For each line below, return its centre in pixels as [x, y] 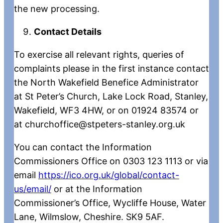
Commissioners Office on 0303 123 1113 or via [111, 161]
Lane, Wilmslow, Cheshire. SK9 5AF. [89, 217]
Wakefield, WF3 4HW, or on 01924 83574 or [106, 110]
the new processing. [57, 8]
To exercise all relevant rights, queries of [99, 54]
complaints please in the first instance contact [111, 68]
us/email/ [33, 189]
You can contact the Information [83, 147]
